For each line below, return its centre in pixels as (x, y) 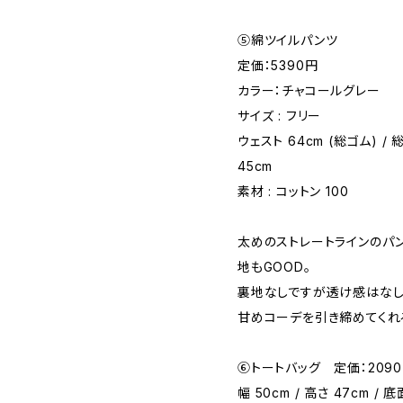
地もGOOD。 (274, 267)
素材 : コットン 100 (293, 191)
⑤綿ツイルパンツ (288, 40)
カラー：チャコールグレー (309, 90)
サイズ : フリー (280, 116)
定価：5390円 (278, 65)
